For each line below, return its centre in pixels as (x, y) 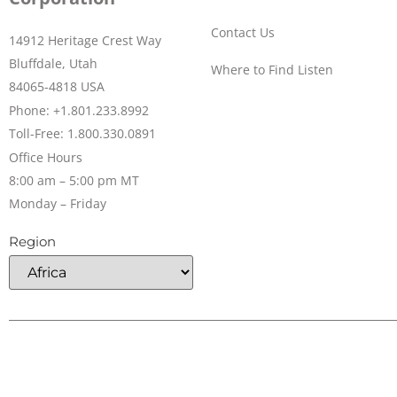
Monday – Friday (58, 204)
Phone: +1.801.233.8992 (79, 110)
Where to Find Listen (272, 69)
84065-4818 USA (57, 86)
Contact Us (243, 32)
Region (32, 242)
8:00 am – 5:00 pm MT (74, 181)
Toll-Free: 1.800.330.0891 (82, 133)
